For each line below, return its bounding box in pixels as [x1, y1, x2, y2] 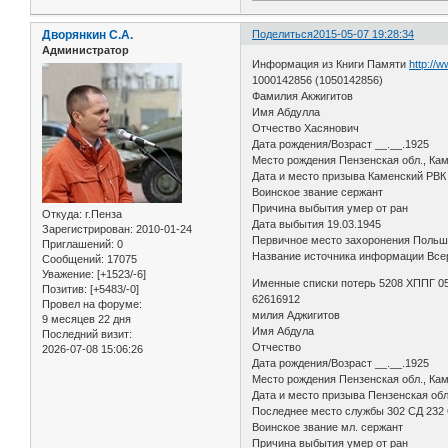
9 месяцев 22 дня [42, 312, 131, 325]
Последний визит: [42, 327, 132, 340]
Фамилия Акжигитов [252, 89, 357, 102]
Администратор [42, 44, 129, 57]
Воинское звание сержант [252, 185, 387, 198]
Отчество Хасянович [252, 121, 363, 134]
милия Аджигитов [252, 308, 344, 321]
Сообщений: [42, 252, 104, 265]
